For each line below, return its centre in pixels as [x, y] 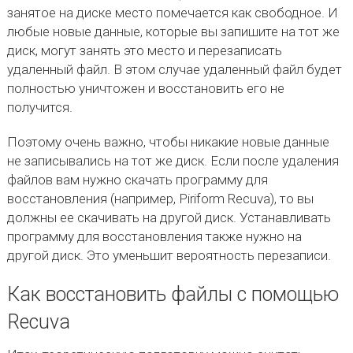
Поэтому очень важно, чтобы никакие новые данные [168, 142]
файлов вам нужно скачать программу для [137, 180]
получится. [39, 107]
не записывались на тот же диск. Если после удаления [173, 161]
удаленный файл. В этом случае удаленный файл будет [174, 69]
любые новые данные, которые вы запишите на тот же [173, 32]
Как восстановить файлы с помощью [173, 294]
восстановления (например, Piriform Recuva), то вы [160, 199]
